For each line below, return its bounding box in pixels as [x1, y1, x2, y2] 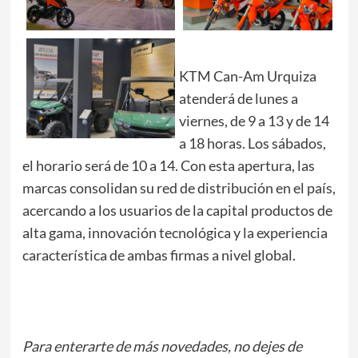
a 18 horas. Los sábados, [179, 134, 326, 153]
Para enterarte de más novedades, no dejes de [22, 337, 302, 356]
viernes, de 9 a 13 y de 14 [179, 112, 329, 130]
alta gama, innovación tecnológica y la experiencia [22, 224, 328, 242]
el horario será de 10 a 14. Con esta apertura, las [22, 157, 315, 175]
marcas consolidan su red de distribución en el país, [22, 179, 336, 197]
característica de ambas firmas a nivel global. [22, 246, 296, 265]
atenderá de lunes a [179, 89, 298, 108]
